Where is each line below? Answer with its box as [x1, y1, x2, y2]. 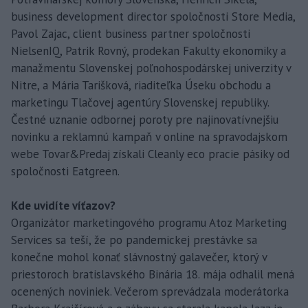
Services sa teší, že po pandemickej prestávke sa [11, 232, 257, 247]
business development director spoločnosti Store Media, [11, 8, 295, 24]
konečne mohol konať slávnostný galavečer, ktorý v [11, 249, 267, 265]
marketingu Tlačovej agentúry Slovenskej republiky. [11, 94, 269, 110]
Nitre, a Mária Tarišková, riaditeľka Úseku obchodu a [11, 77, 271, 93]
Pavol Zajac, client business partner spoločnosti [11, 25, 250, 41]
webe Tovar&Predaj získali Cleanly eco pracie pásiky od [11, 146, 289, 162]
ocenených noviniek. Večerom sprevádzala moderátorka [11, 283, 289, 299]
